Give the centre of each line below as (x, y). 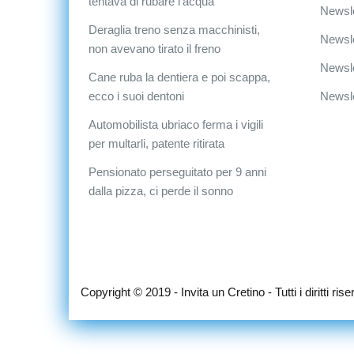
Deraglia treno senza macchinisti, (174, 30)
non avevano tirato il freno (154, 49)
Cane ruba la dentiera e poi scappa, (179, 77)
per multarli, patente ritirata (156, 143)
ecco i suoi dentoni (136, 96)
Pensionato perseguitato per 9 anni (177, 172)
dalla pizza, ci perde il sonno (161, 191)
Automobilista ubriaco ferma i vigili (176, 124)
